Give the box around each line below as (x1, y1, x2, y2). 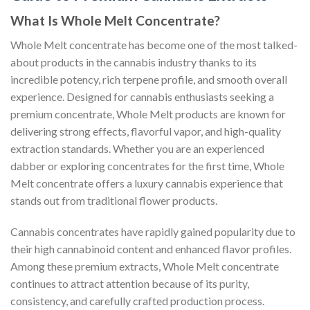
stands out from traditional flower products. (10, 193, 217, 207)
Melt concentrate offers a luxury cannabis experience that (10, 176, 283, 190)
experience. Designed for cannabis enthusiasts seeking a (10, 89, 274, 103)
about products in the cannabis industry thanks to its (10, 55, 257, 69)
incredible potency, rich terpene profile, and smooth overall (10, 72, 287, 86)
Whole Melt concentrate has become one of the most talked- (10, 37, 298, 51)
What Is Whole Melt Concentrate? (10, 12, 220, 28)
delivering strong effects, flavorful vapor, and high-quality (10, 124, 281, 138)
